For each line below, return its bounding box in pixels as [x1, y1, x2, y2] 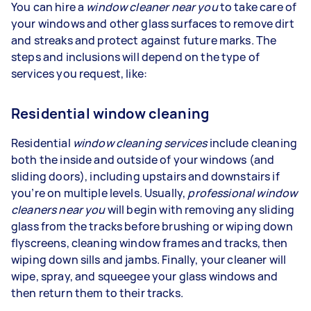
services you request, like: [11, 66, 150, 81]
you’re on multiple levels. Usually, [11, 185, 188, 201]
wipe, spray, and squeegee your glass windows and [11, 269, 278, 284]
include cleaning [207, 135, 297, 151]
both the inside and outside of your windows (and [11, 152, 275, 167]
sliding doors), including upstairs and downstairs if [11, 169, 280, 184]
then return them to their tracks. [11, 285, 186, 301]
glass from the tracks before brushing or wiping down [11, 219, 293, 234]
